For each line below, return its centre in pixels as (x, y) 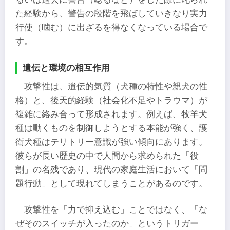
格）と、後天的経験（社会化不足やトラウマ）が (111, 100)
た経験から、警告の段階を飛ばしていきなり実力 (111, 14)
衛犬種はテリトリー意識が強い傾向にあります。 (111, 142)
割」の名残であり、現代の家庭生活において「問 (111, 169)
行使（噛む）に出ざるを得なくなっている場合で (111, 28)
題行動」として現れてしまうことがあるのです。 (111, 183)
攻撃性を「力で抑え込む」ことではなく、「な (116, 210)
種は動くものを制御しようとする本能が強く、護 (111, 128)
